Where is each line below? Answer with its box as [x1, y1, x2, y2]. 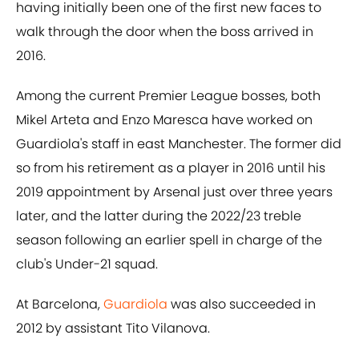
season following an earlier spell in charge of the [16, 231, 322, 250]
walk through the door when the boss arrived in [16, 22, 313, 42]
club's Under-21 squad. [16, 255, 158, 274]
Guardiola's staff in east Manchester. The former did [16, 135, 341, 154]
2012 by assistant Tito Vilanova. [16, 319, 210, 338]
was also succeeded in [167, 295, 316, 314]
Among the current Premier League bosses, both [16, 87, 321, 106]
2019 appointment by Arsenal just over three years [16, 183, 333, 202]
